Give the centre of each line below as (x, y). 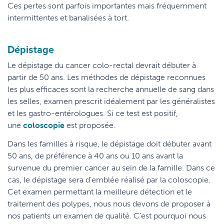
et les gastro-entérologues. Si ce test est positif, (93, 113)
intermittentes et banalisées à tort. (68, 18)
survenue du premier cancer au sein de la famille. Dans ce (111, 168)
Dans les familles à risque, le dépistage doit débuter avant (109, 144)
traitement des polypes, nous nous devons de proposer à (109, 204)
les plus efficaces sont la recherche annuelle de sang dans (111, 89)
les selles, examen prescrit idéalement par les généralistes (111, 101)
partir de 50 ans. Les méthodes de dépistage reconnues (106, 77)
